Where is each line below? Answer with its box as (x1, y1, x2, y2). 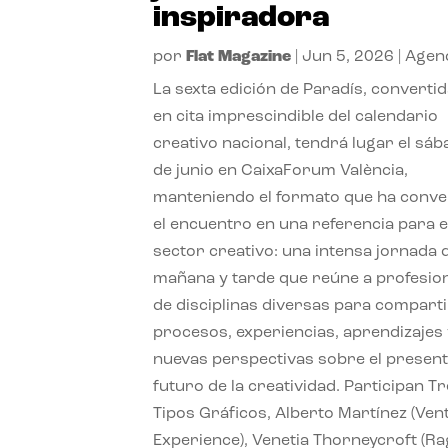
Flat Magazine (186, 49, 292, 66)
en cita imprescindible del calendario (153, 109, 439, 126)
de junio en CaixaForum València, (153, 163, 409, 180)
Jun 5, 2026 (302, 49, 395, 66)
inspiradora (153, 3, 330, 35)
